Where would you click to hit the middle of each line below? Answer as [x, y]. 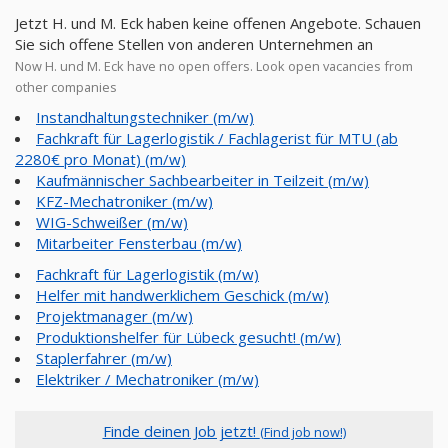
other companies [66, 87]
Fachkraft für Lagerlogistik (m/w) [147, 274]
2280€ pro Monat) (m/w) [100, 159]
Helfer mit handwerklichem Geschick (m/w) [182, 295]
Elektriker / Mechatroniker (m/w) [147, 379]
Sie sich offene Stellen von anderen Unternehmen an [194, 44]
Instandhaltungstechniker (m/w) [145, 117]
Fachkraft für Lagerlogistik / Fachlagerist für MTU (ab [217, 138]
